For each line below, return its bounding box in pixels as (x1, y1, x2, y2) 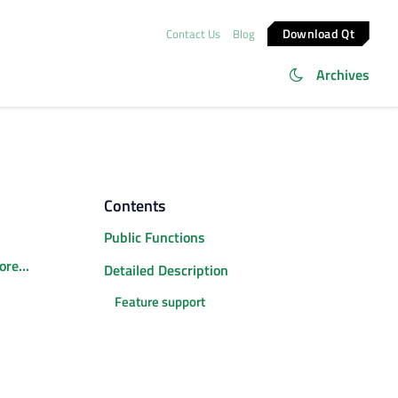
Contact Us (165, 24, 220, 43)
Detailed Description (103, 259, 228, 281)
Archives (316, 64, 370, 85)
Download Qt (283, 23, 355, 43)
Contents (103, 194, 165, 218)
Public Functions (103, 227, 205, 249)
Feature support (114, 291, 205, 313)
